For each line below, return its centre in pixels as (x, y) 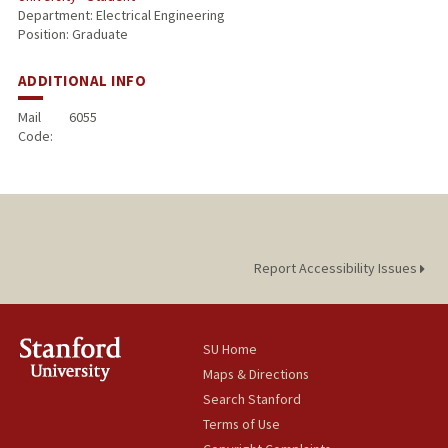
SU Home (230, 349)
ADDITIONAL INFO (82, 81)
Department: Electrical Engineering (121, 15)
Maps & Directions (256, 374)
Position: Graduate (72, 34)
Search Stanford (252, 399)
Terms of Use (242, 424)
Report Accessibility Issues (336, 268)
